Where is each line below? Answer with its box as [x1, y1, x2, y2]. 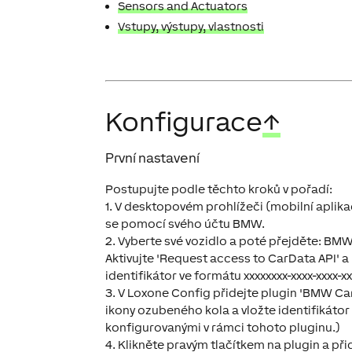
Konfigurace [105, 106, 263, 137]
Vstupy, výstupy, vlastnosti [118, 20, 265, 33]
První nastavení [105, 150, 200, 166]
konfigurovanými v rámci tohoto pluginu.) [105, 321, 341, 334]
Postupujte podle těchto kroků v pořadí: [105, 182, 333, 196]
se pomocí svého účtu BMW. [105, 217, 266, 230]
